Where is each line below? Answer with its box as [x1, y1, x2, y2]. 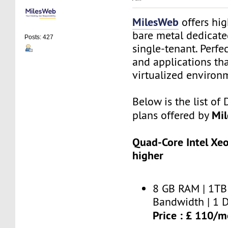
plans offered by [132, 108, 212, 122]
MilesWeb [132, 14, 179, 29]
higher [132, 148, 164, 162]
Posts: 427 [24, 34, 54, 41]
